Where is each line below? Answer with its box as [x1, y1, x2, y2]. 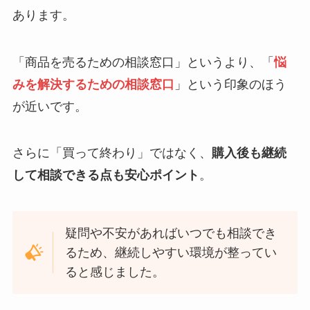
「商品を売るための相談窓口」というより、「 [12, 55, 274, 69]
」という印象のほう [174, 77, 286, 91]
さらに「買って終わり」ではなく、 [12, 146, 212, 161]
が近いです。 [12, 99, 87, 113]
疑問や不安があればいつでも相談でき [65, 226, 277, 241]
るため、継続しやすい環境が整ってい [65, 246, 277, 260]
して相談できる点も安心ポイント [12, 168, 199, 183]
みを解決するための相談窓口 [12, 77, 174, 91]
